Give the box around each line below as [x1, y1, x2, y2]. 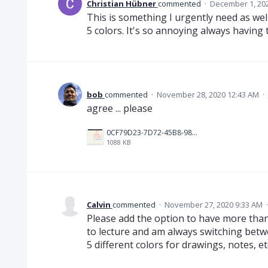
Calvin [86, 199, 111, 211]
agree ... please [86, 101, 153, 115]
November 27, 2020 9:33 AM [164, 199, 263, 211]
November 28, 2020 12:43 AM [156, 89, 259, 100]
